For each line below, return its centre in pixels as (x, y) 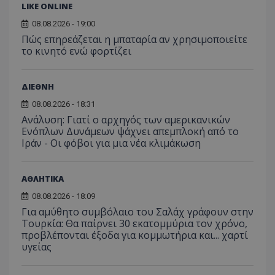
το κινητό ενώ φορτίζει (76, 51)
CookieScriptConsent (94, 258)
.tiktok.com (186, 85)
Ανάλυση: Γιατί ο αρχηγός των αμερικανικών (126, 120)
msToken (75, 85)
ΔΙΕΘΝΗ (38, 87)
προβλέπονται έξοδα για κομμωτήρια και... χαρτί (135, 235)
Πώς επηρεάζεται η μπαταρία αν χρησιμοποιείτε (134, 40)
